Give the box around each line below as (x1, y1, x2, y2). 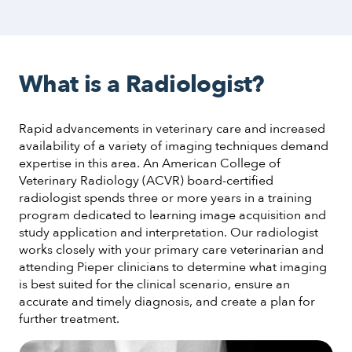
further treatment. (19, 310, 119, 328)
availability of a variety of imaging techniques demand (19, 137, 328, 155)
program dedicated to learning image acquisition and (19, 206, 326, 224)
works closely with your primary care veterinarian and (19, 240, 324, 258)
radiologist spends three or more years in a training (19, 189, 312, 207)
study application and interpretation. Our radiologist (19, 223, 318, 241)
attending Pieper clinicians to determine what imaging (19, 258, 327, 276)
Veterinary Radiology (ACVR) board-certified (19, 171, 273, 189)
